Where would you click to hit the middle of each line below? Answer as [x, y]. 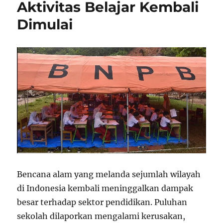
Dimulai [45, 24]
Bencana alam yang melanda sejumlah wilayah [109, 174]
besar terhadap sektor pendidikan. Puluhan [102, 202]
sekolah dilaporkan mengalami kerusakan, [101, 216]
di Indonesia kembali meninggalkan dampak [105, 188]
